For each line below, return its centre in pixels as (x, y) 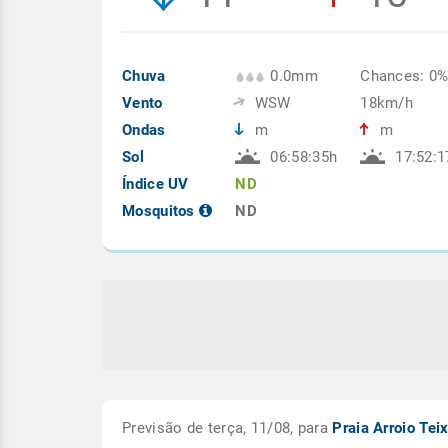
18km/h (387, 103)
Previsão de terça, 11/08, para (227, 428)
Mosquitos (160, 211)
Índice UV (155, 184)
